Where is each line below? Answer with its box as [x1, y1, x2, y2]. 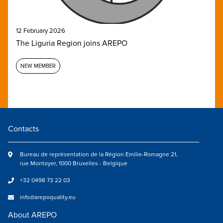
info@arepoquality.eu [20, 193, 76, 201]
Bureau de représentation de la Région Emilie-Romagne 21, [20, 150, 178, 158]
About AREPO [8, 210, 57, 220]
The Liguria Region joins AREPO [16, 38, 127, 48]
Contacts [8, 123, 39, 134]
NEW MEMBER [20, 62, 56, 69]
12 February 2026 [16, 26, 65, 35]
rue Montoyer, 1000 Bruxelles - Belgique [20, 159, 127, 167]
